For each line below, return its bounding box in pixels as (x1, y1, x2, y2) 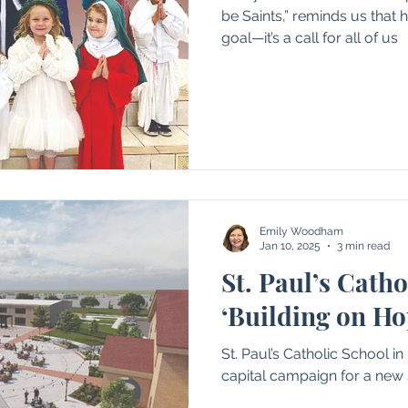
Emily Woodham (260, 224, 343, 238)
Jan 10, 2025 (260, 240, 321, 252)
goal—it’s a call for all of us (221, 29, 398, 46)
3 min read (337, 240, 390, 252)
